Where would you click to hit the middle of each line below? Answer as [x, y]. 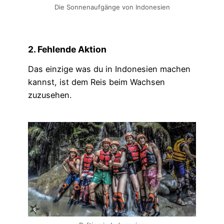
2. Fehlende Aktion [67, 49]
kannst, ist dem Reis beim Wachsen [96, 82]
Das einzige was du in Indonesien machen [109, 69]
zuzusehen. [50, 95]
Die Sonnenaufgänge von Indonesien [112, 7]
